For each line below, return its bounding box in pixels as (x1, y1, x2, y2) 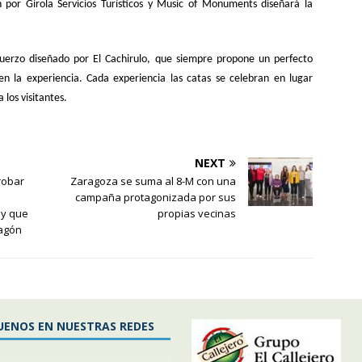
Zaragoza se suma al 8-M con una (70, 173, 237, 188)
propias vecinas (158, 205, 237, 221)
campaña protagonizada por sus (75, 189, 237, 204)
